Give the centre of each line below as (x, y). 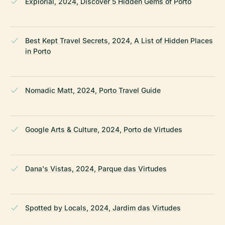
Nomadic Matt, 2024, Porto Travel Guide (93, 90)
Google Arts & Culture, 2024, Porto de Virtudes (104, 130)
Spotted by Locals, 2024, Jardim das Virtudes (103, 208)
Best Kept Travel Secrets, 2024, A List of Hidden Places (119, 41)
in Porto (38, 51)
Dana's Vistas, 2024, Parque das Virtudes (96, 169)
